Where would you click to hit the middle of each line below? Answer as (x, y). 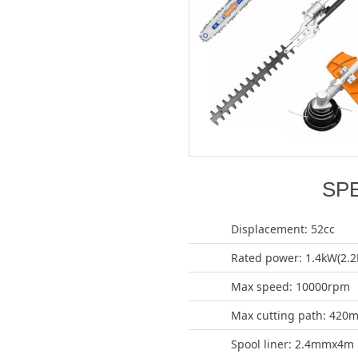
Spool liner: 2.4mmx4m (292, 344)
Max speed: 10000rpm (290, 286)
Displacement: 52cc (283, 229)
